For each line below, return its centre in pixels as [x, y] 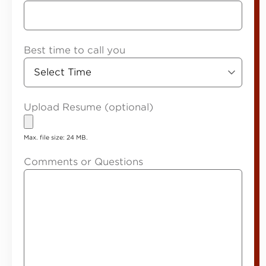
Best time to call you [75, 50]
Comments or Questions [83, 162]
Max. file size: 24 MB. [56, 137]
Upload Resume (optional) [88, 107]
